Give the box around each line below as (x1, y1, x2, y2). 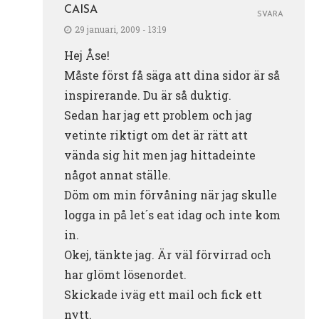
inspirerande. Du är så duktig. (64, 87, 231, 103)
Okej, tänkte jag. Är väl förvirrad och (64, 246, 271, 262)
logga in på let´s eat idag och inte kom (64, 206, 281, 222)
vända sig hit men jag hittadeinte (64, 147, 256, 162)
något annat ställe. (64, 167, 171, 182)
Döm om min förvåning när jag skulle (64, 187, 277, 202)
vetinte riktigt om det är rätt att (64, 127, 248, 142)
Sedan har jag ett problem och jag (64, 107, 252, 122)
